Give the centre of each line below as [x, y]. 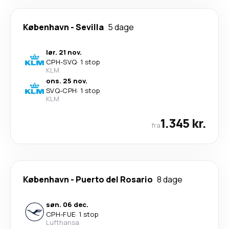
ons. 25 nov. [67, 81]
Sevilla [90, 27]
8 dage [170, 179]
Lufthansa [63, 222]
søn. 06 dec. [67, 204]
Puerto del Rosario [114, 179]
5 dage [121, 27]
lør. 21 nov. [64, 52]
